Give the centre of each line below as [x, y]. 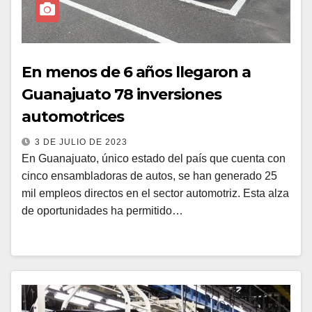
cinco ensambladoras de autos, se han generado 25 [149, 176]
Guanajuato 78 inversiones [122, 94]
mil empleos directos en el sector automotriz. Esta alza [155, 193]
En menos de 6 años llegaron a [136, 72]
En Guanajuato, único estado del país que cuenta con [154, 158]
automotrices [73, 117]
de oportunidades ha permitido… [102, 211]
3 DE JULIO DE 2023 [81, 142]
